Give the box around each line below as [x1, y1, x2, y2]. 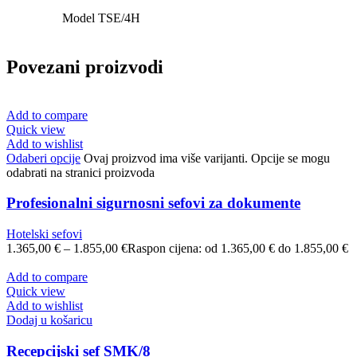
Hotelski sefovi [6, 226, 82, 241]
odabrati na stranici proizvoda [6, 165, 155, 179]
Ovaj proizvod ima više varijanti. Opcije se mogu [84, 151, 330, 165]
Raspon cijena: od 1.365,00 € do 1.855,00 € [127, 241, 348, 255]
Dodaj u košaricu [6, 312, 92, 327]
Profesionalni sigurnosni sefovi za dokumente [6, 194, 300, 212]
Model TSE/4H [62, 10, 140, 25]
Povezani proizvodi [6, 56, 163, 77]
